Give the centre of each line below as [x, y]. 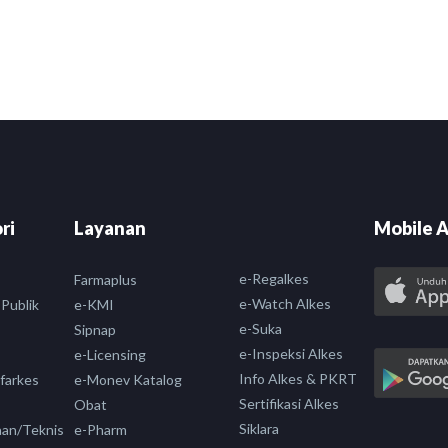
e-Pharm [100, 430]
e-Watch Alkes [285, 304]
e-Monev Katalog [128, 380]
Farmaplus [105, 280]
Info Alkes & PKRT [298, 379]
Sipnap [95, 330]
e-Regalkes [274, 279]
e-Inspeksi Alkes [291, 354]
